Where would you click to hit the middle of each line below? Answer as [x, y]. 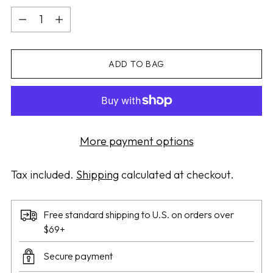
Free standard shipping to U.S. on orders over [139, 214]
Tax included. [44, 174]
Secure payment [78, 256]
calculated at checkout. [176, 174]
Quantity [32, 15]
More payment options [136, 141]
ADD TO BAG [136, 64]
